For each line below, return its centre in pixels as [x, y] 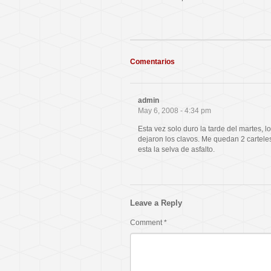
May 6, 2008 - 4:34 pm [175, 110]
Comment [147, 223]
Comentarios [152, 61]
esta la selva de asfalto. [176, 149]
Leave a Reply [156, 203]
